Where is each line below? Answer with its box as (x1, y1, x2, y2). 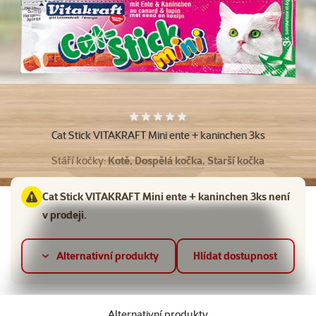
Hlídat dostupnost (193, 249, 278, 263)
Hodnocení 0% (157, 114, 225, 128)
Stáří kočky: (51, 153, 108, 167)
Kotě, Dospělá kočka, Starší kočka (108, 153, 265, 167)
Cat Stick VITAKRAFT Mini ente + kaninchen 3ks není (42, 189, 290, 203)
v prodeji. (42, 207, 87, 221)
